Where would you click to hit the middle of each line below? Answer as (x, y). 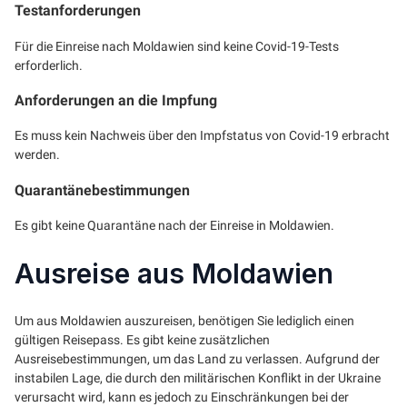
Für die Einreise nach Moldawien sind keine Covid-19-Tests (177, 46)
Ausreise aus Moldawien (174, 274)
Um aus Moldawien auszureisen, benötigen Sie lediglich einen (184, 321)
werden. (37, 155)
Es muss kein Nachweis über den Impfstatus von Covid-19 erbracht (202, 136)
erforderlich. (49, 65)
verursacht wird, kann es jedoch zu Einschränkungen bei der (182, 397)
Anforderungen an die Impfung (116, 101)
